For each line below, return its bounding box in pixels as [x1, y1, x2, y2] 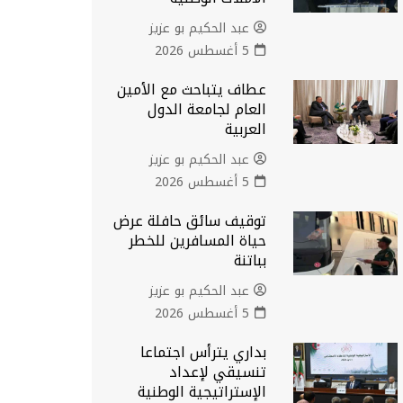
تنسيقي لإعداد [169, 358, 267, 386]
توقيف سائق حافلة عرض [113, 207, 267, 235]
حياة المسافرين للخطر [129, 227, 267, 255]
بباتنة [234, 246, 267, 274]
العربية [225, 115, 267, 143]
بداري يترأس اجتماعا [140, 338, 267, 366]
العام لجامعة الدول [148, 95, 267, 123]
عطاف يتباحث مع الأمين [117, 76, 267, 103]
